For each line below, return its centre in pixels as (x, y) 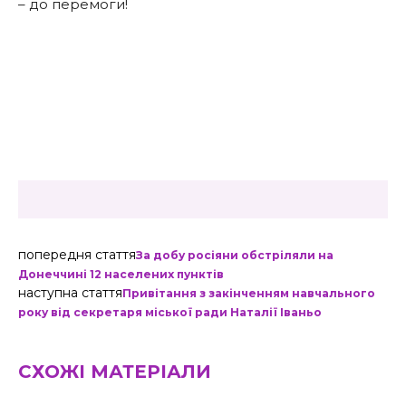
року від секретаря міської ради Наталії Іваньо (170, 312)
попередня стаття (77, 255)
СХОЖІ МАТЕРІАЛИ (115, 372)
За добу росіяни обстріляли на (235, 255)
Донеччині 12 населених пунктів (121, 274)
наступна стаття (70, 293)
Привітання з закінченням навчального (249, 293)
